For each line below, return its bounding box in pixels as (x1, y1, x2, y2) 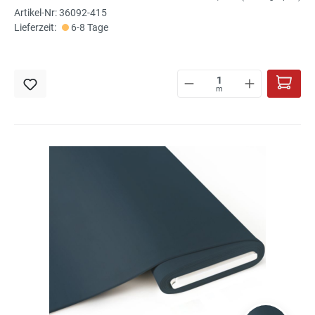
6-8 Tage (69, 21, 108, 33)
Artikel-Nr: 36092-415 (14, 6, 107, 18)
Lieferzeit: (14, 21, 56, 33)
